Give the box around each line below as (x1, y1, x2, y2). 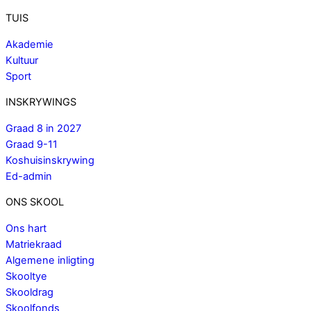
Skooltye (6, 270, 47, 283)
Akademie (6, 37, 53, 51)
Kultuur (6, 53, 38, 67)
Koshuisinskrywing (6, 153, 94, 167)
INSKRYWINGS (6, 96, 76, 109)
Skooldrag (6, 286, 53, 299)
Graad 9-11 (6, 137, 58, 151)
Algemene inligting (6, 254, 94, 267)
